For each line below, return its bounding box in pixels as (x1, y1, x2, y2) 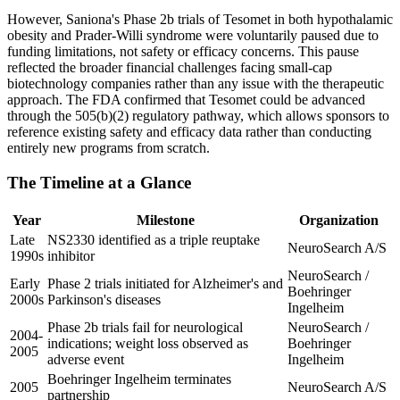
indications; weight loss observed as (47, 335, 248, 351)
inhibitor (47, 247, 95, 263)
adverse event (47, 351, 124, 367)
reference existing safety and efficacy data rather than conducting (7, 124, 371, 140)
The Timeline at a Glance (7, 173, 191, 192)
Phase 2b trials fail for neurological (47, 319, 243, 335)
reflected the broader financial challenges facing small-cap (7, 60, 332, 76)
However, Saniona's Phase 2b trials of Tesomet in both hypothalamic (7, 12, 393, 28)
